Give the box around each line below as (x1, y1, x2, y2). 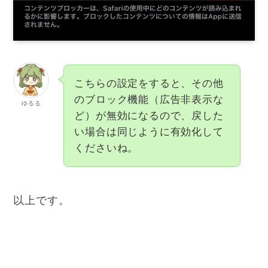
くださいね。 (74, 142, 139, 154)
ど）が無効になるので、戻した (74, 110, 224, 122)
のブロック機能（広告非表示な (74, 94, 224, 106)
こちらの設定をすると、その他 (74, 78, 224, 90)
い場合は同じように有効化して (74, 126, 224, 138)
